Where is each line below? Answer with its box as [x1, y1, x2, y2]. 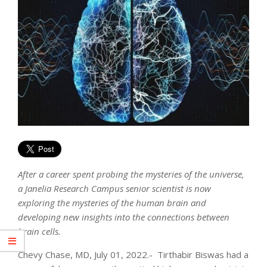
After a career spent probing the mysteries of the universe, [18, 167, 244, 180]
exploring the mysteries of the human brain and [18, 196, 206, 209]
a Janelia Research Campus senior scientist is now [18, 182, 211, 194]
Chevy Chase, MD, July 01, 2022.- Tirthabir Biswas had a [18, 248, 249, 260]
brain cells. [18, 225, 61, 237]
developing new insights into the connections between [18, 210, 229, 223]
